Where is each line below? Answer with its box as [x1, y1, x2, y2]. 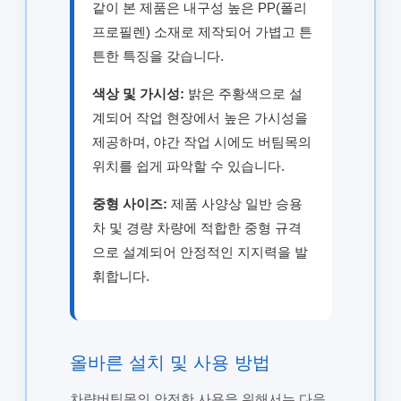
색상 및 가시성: [91, 85, 184, 101]
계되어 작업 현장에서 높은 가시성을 [91, 109, 308, 125]
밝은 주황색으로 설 [183, 85, 303, 101]
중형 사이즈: [91, 195, 167, 211]
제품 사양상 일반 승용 [166, 195, 303, 211]
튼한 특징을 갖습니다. [91, 47, 224, 64]
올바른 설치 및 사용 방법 [69, 352, 270, 372]
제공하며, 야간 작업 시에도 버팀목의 [91, 133, 311, 149]
